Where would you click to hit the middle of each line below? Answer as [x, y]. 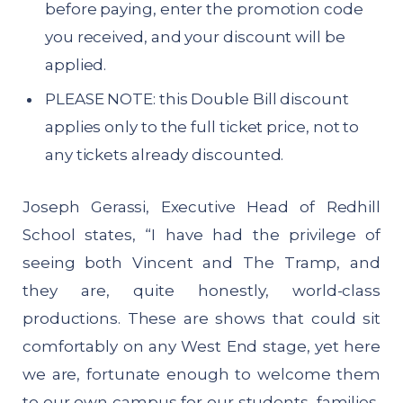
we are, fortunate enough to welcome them [201, 374]
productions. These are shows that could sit [201, 318]
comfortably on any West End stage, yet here [201, 346]
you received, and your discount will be [195, 36]
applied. [76, 64]
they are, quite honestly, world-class [201, 290]
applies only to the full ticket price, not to [202, 127]
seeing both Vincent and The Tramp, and [201, 262]
